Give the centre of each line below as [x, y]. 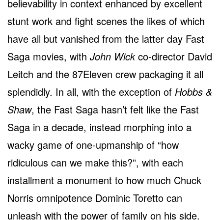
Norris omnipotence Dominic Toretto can [95, 198]
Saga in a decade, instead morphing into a [99, 127]
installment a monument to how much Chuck [104, 180]
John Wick [112, 56]
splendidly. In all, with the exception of [91, 92]
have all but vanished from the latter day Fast [106, 39]
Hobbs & [193, 92]
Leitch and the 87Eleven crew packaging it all [105, 74]
